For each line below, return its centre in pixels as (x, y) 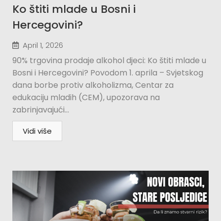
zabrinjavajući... (41, 110)
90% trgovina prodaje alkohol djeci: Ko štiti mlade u (109, 60)
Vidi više (37, 131)
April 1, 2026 (43, 45)
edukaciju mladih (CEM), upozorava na (86, 97)
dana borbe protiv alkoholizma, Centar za (93, 85)
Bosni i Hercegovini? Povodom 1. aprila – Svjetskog (108, 73)
